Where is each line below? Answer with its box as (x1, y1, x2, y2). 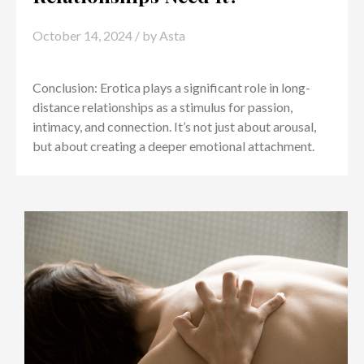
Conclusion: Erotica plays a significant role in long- (32, 79, 311, 95)
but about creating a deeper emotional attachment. (32, 137, 315, 154)
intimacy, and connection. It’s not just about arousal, (32, 118, 317, 134)
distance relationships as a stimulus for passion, (32, 98, 293, 115)
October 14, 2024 (32, 27, 133, 43)
